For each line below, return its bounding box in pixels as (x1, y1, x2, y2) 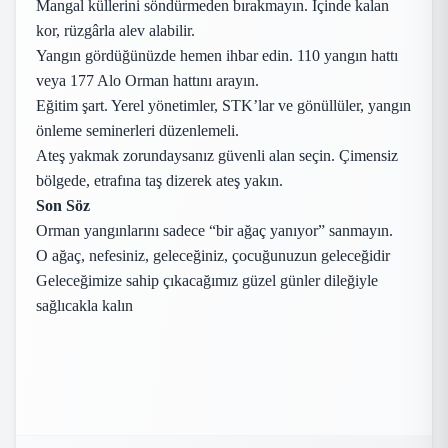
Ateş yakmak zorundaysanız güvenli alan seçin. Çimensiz (36, 147, 398, 164)
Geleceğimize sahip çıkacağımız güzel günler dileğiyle (36, 272, 378, 289)
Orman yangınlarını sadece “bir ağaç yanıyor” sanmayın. (36, 222, 393, 239)
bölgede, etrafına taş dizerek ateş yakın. (36, 172, 283, 189)
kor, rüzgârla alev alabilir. (36, 22, 195, 39)
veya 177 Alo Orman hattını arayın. (36, 72, 259, 89)
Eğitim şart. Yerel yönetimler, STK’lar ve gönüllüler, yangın (36, 97, 411, 114)
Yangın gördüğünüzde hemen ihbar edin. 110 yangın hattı (36, 47, 398, 64)
